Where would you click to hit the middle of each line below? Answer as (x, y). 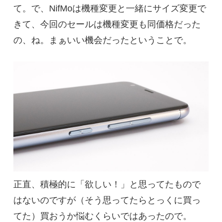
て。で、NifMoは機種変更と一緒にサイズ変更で (110, 9)
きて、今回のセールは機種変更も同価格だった (107, 25)
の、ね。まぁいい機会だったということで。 (102, 40)
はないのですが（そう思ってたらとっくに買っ (107, 200)
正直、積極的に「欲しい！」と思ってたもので (107, 185)
